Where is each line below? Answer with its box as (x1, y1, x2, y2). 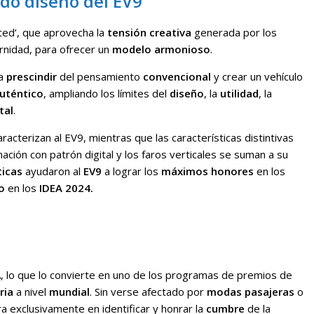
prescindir (6, 69, 57, 84)
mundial (49, 285, 90, 299)
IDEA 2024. (39, 181, 93, 196)
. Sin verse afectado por (90, 285, 207, 299)
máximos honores (158, 164, 257, 179)
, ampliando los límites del (43, 86, 170, 101)
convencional (143, 69, 211, 84)
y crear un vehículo (211, 69, 303, 84)
